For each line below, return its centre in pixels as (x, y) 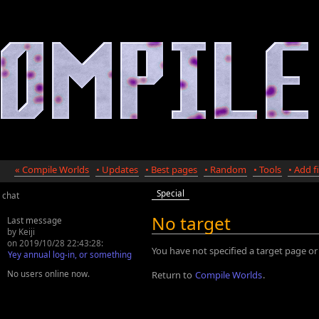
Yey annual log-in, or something (70, 254)
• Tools (267, 169)
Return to (173, 275)
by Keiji (21, 231)
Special (171, 193)
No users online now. (48, 274)
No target (191, 224)
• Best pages (171, 169)
